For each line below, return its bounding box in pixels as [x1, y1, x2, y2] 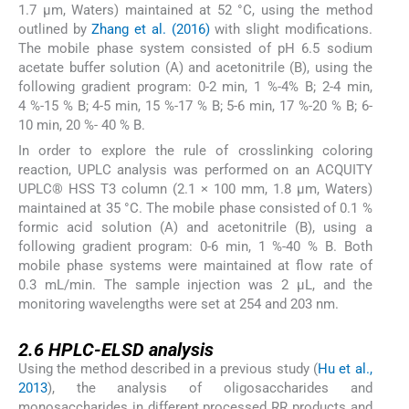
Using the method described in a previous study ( [18, 361, 318, 378]
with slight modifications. [209, 20, 372, 37]
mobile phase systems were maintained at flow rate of [18, 257, 372, 275]
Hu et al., [317, 361, 372, 378]
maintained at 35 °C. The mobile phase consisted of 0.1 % [18, 200, 372, 217]
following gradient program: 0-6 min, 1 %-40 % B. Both [18, 238, 372, 256]
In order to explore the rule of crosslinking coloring [18, 142, 372, 160]
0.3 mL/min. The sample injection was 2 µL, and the [18, 277, 372, 294]
